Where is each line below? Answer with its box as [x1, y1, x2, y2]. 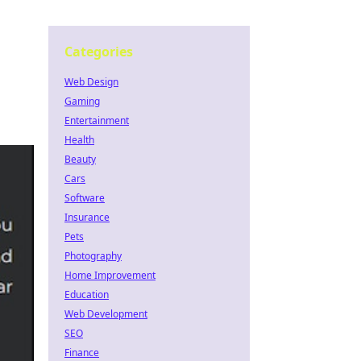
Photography [64, 249, 122, 263]
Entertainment [64, 114, 129, 127]
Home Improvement [64, 268, 156, 282]
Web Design [64, 75, 118, 89]
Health [64, 133, 94, 147]
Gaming [64, 94, 100, 108]
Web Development [64, 307, 147, 321]
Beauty [64, 152, 96, 166]
